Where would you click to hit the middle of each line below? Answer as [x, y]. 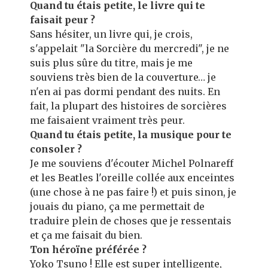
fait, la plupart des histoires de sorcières [128, 106]
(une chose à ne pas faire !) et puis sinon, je [133, 192]
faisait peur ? [63, 20]
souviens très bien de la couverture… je [123, 77]
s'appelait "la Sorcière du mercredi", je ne [130, 48]
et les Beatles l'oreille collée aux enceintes [132, 178]
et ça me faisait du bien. [86, 235]
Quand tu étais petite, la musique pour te [131, 135]
